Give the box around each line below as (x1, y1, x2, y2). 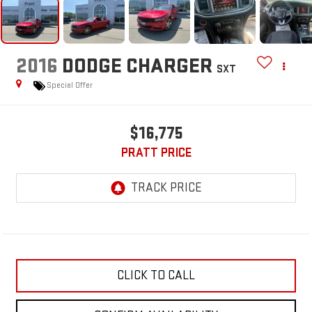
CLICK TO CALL (117, 267, 195, 283)
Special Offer (46, 80, 93, 91)
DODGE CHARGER (61, 53, 212, 79)
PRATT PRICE (120, 145, 192, 160)
